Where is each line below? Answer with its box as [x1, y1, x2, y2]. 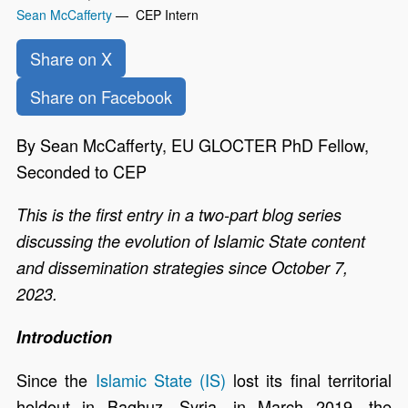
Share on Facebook [30, 84, 173, 108]
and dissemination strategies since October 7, [16, 256, 349, 280]
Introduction [16, 325, 113, 350]
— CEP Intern [112, 5, 199, 24]
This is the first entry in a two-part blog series [16, 203, 342, 227]
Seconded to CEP [16, 158, 148, 183]
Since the [16, 368, 96, 393]
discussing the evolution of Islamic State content [16, 229, 366, 253]
